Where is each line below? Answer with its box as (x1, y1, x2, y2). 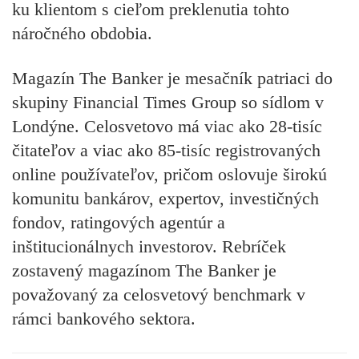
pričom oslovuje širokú (159, 164, 327, 185)
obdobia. (91, 22, 152, 43)
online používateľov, (12, 164, 159, 185)
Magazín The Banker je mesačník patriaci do (12, 68, 333, 89)
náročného (12, 22, 91, 43)
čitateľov (12, 140, 75, 161)
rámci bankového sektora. (12, 309, 196, 329)
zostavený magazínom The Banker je (12, 260, 276, 281)
